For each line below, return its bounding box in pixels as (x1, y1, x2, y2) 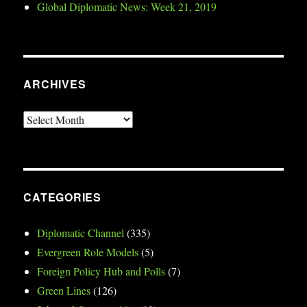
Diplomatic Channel (37, 225, 125, 240)
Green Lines (37, 282, 91, 297)
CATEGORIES (23, 188, 101, 205)
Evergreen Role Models (37, 244, 139, 259)
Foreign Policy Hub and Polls (37, 263, 166, 278)
